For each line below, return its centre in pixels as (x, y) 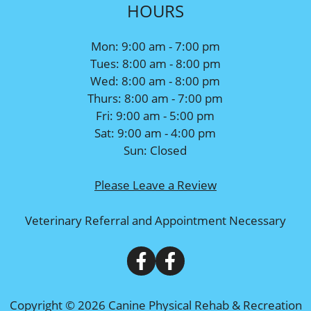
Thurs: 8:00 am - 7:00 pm (155, 98)
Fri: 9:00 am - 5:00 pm (155, 115)
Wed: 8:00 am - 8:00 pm (155, 81)
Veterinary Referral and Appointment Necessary (155, 220)
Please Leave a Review (155, 185)
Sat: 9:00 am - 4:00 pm (155, 133)
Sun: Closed (155, 150)
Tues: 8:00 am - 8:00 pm (155, 63)
